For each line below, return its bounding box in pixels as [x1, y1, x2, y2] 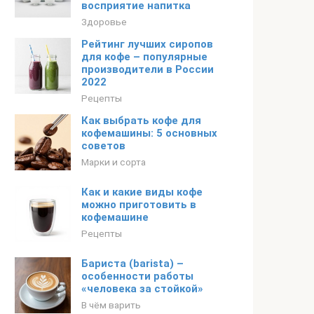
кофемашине [81, 211, 149, 224]
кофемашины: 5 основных [81, 127, 217, 139]
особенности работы [81, 270, 193, 282]
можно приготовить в [81, 198, 196, 211]
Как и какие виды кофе [81, 186, 203, 198]
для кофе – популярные [81, 50, 207, 63]
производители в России [81, 63, 214, 76]
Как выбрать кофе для [81, 114, 201, 127]
